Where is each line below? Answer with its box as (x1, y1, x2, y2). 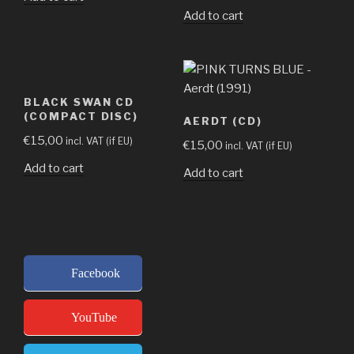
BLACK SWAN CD (24, 95, 135, 108)
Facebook (71, 266, 120, 281)
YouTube (71, 311, 117, 325)
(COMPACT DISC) (24, 109, 139, 122)
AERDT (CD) (183, 114, 263, 127)
